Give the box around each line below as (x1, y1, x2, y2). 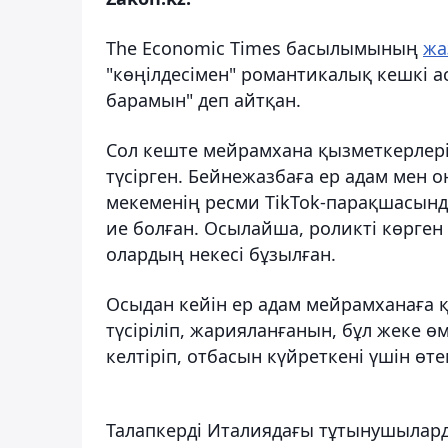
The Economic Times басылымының (106, 35, 423, 60)
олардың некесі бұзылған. (106, 241, 336, 266)
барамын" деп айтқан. (106, 87, 301, 112)
